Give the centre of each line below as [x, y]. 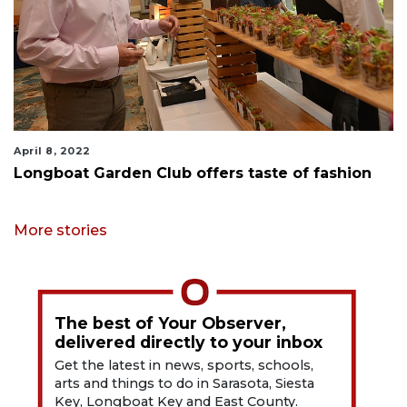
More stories [60, 231]
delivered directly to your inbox [189, 342]
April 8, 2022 [52, 151]
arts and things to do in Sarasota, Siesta [185, 384]
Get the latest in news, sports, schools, [184, 366]
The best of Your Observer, [171, 323]
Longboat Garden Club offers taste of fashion [193, 174]
